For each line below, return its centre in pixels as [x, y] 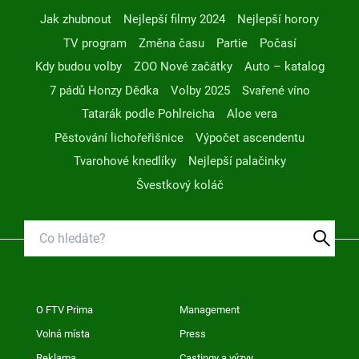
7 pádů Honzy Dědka [104, 90]
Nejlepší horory [278, 20]
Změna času [171, 43]
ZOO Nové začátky [183, 67]
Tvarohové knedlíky [125, 161]
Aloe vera [252, 114]
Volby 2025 [200, 90]
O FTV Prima [65, 309]
